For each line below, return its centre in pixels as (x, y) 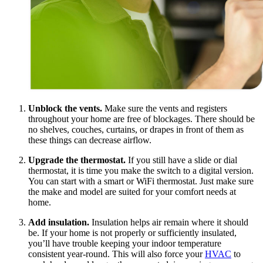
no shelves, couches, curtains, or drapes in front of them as (136, 130)
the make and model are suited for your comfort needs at (132, 192)
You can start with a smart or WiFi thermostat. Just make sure (141, 181)
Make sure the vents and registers (166, 109)
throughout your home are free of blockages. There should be (141, 119)
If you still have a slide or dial (183, 160)
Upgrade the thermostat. (78, 160)
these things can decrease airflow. (90, 140)
